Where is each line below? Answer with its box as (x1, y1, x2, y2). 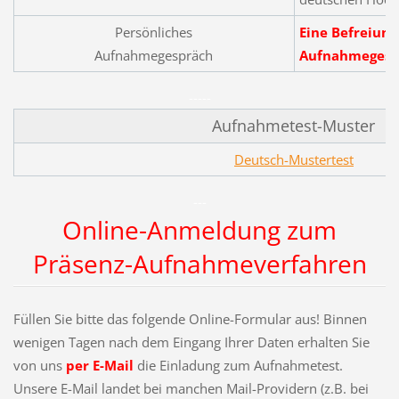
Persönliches (115, 22, 193, 41)
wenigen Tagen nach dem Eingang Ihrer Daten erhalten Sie (12, 332, 370, 351)
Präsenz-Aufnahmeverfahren (32, 246, 367, 281)
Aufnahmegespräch (94, 45, 214, 64)
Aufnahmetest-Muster (212, 114, 376, 136)
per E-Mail (65, 355, 134, 374)
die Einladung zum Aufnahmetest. (133, 355, 343, 374)
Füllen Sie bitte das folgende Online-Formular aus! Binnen (12, 309, 367, 328)
